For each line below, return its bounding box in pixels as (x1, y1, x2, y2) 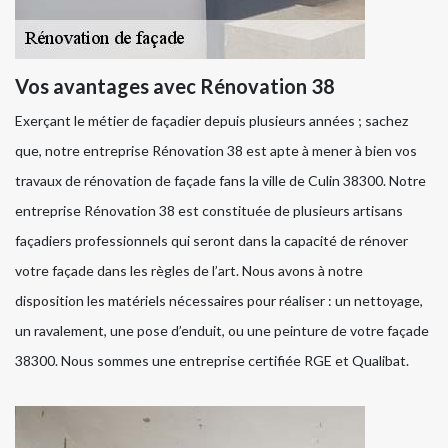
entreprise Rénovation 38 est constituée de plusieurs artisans (15, 201, 403, 219)
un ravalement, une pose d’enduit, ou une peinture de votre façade (15, 321, 429, 339)
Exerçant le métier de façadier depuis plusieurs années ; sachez (15, 111, 408, 129)
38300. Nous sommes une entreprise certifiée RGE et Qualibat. (15, 351, 409, 369)
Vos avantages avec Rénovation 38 (15, 73, 335, 98)
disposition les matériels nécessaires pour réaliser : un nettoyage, (15, 291, 423, 309)
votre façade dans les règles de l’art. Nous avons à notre (15, 261, 363, 279)
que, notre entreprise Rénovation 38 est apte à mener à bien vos (15, 141, 417, 159)
